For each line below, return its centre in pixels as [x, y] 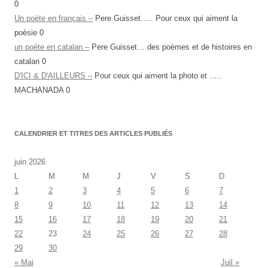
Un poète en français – [54, 18]
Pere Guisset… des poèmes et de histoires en [170, 47]
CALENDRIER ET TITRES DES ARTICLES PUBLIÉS [93, 133]
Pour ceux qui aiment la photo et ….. [157, 76]
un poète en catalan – [52, 47]
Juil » [230, 262]
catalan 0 [30, 61]
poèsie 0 [29, 33]
